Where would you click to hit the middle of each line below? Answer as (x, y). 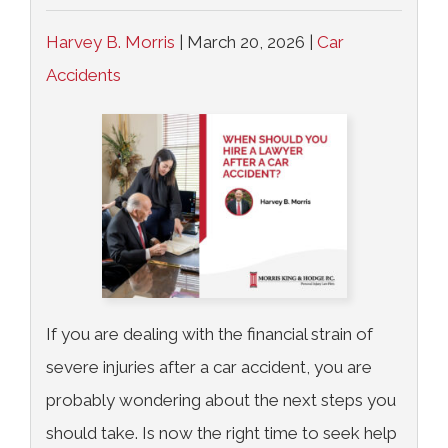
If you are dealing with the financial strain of (209, 334)
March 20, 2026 (246, 42)
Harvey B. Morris (110, 42)
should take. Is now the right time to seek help (221, 433)
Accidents (83, 75)
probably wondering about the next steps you (221, 400)
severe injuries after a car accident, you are (209, 367)
